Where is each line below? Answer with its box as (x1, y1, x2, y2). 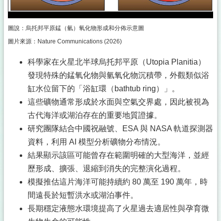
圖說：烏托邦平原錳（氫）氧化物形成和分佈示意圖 (8, 25, 144, 32)
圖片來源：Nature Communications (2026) (8, 38, 122, 45)
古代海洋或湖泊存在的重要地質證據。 (28, 111, 162, 120)
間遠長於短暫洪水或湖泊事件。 (28, 191, 138, 200)
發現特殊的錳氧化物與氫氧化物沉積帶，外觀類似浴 (28, 71, 209, 80)
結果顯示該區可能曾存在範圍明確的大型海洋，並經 (28, 151, 209, 160)
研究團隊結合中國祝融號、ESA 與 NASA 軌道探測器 (28, 124, 213, 133)
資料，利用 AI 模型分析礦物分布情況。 (28, 138, 165, 147)
